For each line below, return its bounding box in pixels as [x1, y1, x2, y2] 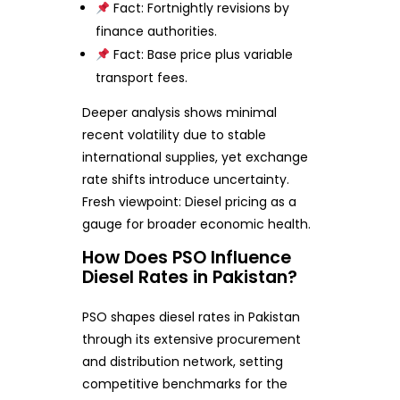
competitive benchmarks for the [81, 375, 287, 394]
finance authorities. [96, 22, 218, 41]
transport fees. [96, 69, 188, 87]
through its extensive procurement [81, 330, 301, 349]
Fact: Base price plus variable [110, 46, 294, 64]
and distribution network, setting [81, 353, 283, 371]
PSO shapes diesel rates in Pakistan [81, 308, 300, 327]
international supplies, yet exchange [81, 148, 308, 167]
